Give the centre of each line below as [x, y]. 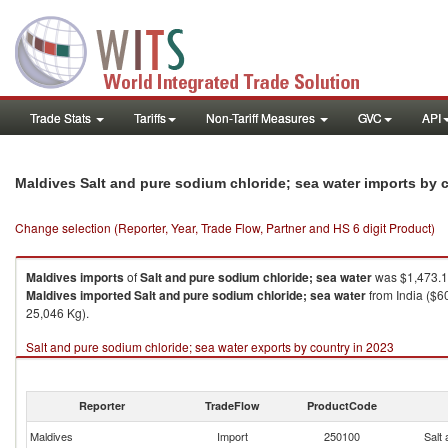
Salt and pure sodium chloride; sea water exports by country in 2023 [210, 346]
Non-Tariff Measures [262, 117]
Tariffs [150, 117]
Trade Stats [62, 117]
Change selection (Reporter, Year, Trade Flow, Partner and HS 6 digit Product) [225, 227]
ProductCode [342, 405]
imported [105, 295]
